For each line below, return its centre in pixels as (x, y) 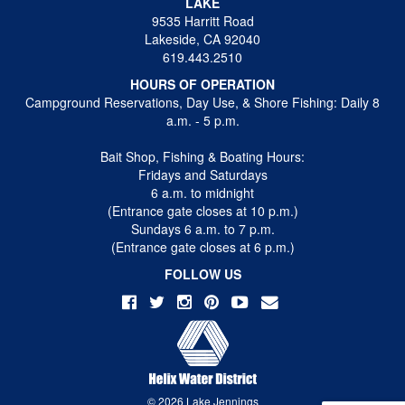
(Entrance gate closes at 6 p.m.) (202, 247)
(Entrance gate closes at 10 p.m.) (202, 211)
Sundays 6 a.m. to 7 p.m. (202, 229)
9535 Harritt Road (202, 21)
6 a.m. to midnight (202, 193)
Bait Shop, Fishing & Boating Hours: (202, 157)
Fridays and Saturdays (202, 175)
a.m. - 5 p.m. (202, 121)
